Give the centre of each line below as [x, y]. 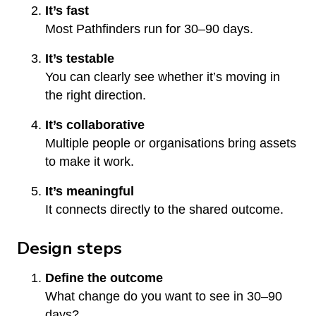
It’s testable [80, 58]
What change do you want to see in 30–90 [164, 296]
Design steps [69, 248]
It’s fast [67, 10]
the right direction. [96, 95]
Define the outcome [104, 278]
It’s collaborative [95, 124]
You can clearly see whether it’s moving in [163, 77]
